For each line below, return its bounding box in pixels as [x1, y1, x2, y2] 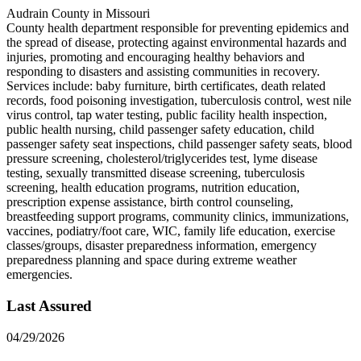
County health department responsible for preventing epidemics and [6, 21, 349, 35]
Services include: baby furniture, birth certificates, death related [6, 79, 326, 93]
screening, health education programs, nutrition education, [6, 180, 300, 195]
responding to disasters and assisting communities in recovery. [6, 64, 320, 79]
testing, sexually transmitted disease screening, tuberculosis [6, 166, 305, 180]
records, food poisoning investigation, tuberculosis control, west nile [6, 93, 351, 108]
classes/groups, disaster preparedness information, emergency [6, 239, 317, 253]
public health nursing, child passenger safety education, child [6, 122, 314, 137]
